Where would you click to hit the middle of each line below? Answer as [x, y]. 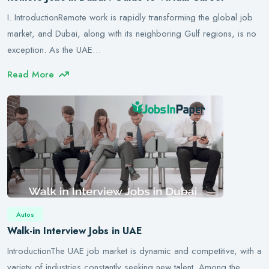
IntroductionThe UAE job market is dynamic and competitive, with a [134, 251]
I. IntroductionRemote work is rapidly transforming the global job [130, 17]
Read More [31, 74]
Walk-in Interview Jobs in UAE [75, 231]
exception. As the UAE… [54, 50]
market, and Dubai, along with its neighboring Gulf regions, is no [132, 34]
